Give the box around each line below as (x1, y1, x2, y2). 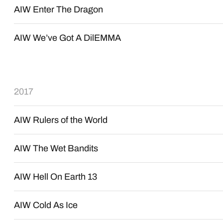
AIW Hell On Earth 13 (14, 172, 98, 182)
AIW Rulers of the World (14, 115, 108, 125)
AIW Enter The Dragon (14, 4, 104, 14)
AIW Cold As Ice (14, 200, 78, 210)
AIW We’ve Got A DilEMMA (14, 33, 121, 43)
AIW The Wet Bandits (14, 143, 99, 153)
